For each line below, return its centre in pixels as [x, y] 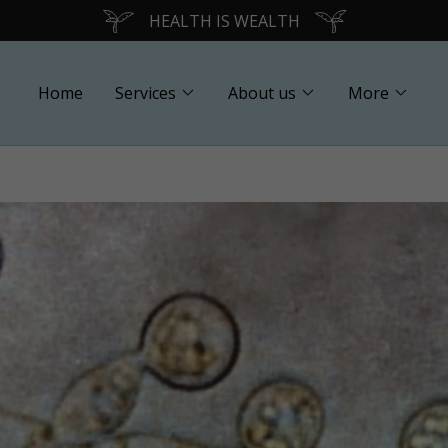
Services [146, 93]
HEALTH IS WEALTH [224, 20]
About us [262, 93]
